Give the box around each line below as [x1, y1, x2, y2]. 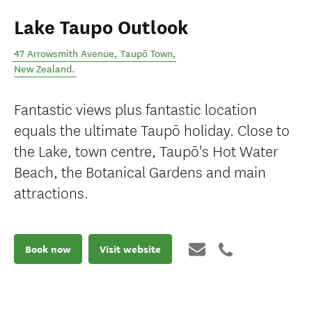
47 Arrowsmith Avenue [14, 48, 114, 60]
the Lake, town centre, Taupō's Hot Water [14, 139, 279, 161]
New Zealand [14, 63, 72, 75]
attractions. [14, 181, 88, 203]
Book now [25, 242, 71, 256]
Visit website [100, 242, 161, 256]
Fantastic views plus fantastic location [14, 97, 257, 119]
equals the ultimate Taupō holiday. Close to [14, 118, 290, 140]
